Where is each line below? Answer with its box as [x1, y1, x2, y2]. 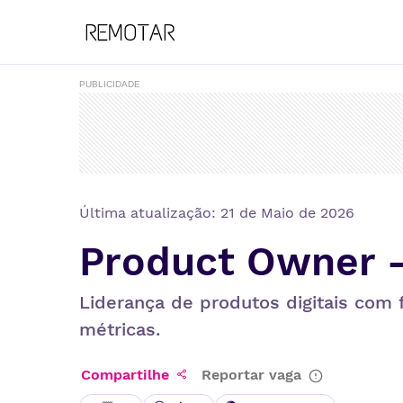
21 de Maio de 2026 [220, 204, 354, 221]
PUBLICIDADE [79, 79, 140, 89]
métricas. [79, 318, 160, 340]
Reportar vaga [201, 366, 301, 383]
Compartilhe [81, 366, 169, 383]
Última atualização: [79, 204, 220, 221]
